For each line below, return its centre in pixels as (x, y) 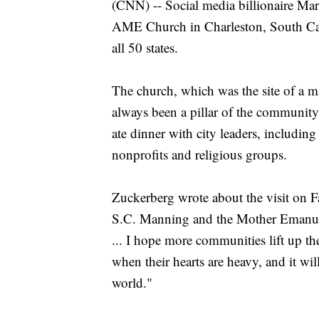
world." (132, 283)
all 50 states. (145, 48)
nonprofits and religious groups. (199, 155)
